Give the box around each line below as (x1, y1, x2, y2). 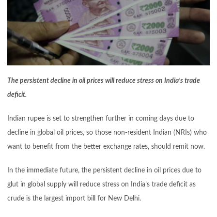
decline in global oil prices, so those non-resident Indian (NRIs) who (7, 129, 207, 137)
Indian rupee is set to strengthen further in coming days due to (7, 115, 194, 123)
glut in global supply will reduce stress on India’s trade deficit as (7, 181, 196, 188)
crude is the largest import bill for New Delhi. (7, 195, 141, 202)
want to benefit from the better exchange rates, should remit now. (7, 143, 205, 151)
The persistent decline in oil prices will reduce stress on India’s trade (7, 77, 200, 85)
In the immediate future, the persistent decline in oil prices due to (7, 167, 201, 174)
